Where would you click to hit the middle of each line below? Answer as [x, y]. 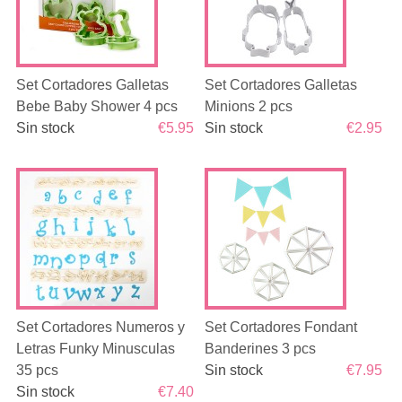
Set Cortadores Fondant [281, 327]
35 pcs [37, 370]
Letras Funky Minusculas [95, 349]
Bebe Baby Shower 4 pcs [96, 106]
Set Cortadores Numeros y [100, 327]
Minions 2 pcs [249, 106]
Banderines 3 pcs [261, 349]
